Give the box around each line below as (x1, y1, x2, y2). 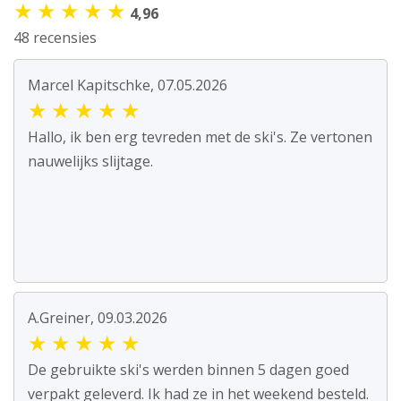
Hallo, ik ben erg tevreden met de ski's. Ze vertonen (28, 127, 372, 148)
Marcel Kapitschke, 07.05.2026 (28, 75, 227, 96)
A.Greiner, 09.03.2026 (28, 308, 167, 328)
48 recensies (13, 28, 97, 48)
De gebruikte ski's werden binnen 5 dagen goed (28, 360, 349, 380)
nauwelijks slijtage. (28, 151, 153, 172)
